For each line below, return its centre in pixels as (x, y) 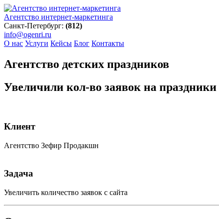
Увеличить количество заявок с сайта (66, 192)
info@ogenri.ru (28, 34)
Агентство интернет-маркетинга (58, 17)
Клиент (20, 127)
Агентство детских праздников (87, 64)
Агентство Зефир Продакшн (51, 146)
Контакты (108, 43)
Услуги (37, 43)
